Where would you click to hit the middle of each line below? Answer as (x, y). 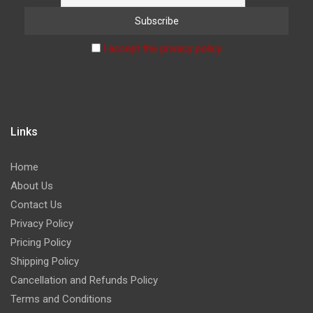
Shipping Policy (45, 262)
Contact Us (36, 205)
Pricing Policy (41, 243)
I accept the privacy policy (162, 49)
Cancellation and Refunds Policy (84, 281)
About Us (32, 186)
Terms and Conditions (61, 299)
